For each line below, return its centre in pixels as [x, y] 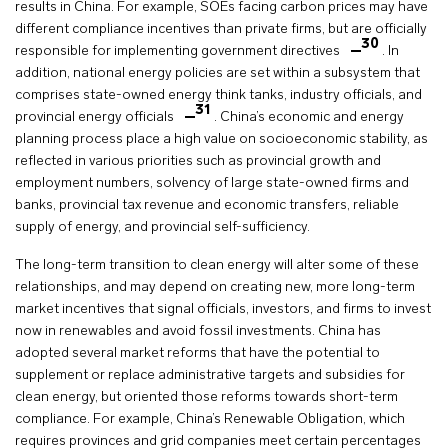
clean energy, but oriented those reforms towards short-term [206, 397]
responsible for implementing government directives [179, 51]
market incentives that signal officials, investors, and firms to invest [223, 309]
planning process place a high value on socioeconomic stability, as [221, 139]
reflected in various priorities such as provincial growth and [198, 161]
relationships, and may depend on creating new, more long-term [215, 287]
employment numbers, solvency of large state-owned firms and [212, 183]
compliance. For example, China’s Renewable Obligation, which [210, 419]
